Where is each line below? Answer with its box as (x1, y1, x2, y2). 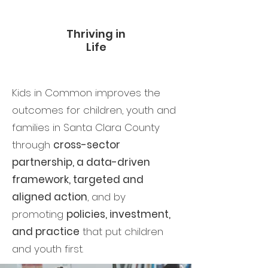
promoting (12, 207, 66, 221)
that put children (80, 224, 163, 239)
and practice (12, 224, 80, 239)
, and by (87, 190, 126, 204)
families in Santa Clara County (12, 120, 160, 135)
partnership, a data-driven (12, 155, 150, 169)
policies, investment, (66, 207, 170, 221)
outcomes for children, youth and (12, 103, 176, 117)
